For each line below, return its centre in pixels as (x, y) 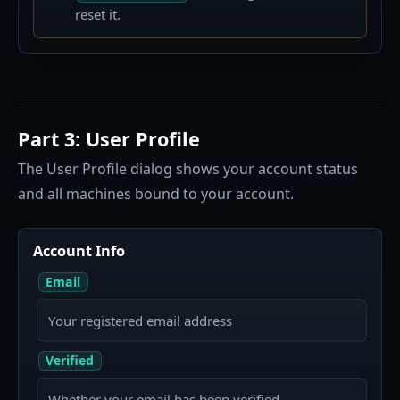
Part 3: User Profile (109, 138)
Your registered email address (140, 320)
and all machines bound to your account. (156, 193)
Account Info (79, 250)
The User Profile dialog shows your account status (188, 168)
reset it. (97, 14)
